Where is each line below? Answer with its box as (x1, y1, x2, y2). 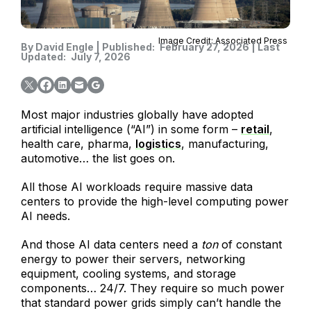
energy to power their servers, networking (21, 252, 245, 267)
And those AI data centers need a (21, 237, 201, 252)
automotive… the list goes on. (21, 151, 175, 166)
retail (241, 122, 269, 137)
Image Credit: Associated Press (158, 35, 287, 47)
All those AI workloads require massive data (21, 180, 253, 194)
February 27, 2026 (159, 41, 249, 53)
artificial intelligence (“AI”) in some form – (21, 122, 241, 137)
